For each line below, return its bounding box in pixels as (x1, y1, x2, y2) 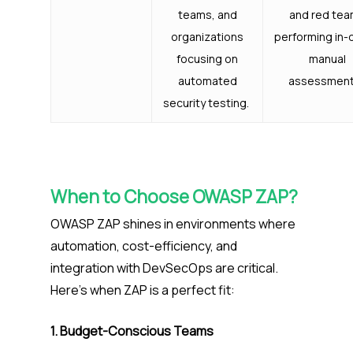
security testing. (163, 95, 251, 111)
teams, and (177, 7, 237, 23)
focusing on (176, 51, 238, 67)
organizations (171, 29, 243, 45)
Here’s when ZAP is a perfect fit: (50, 281, 237, 299)
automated (177, 73, 237, 89)
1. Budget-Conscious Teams (50, 322, 216, 340)
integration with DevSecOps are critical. (50, 259, 278, 277)
